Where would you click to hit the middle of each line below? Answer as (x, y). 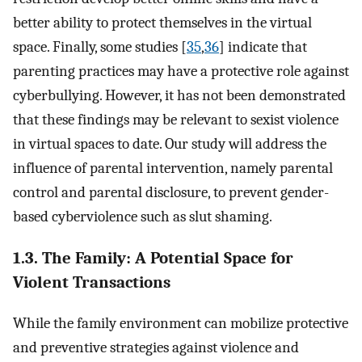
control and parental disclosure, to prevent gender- (171, 192)
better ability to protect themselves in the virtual (162, 22)
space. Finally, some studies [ (100, 46)
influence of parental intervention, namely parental (173, 168)
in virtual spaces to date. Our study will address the (170, 143)
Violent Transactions (92, 282)
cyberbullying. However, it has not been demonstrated (179, 95)
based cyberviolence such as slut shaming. (143, 216)
